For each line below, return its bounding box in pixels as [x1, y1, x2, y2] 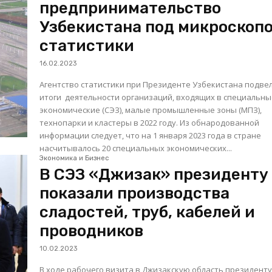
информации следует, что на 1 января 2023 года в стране [39, 130, 262, 141]
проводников [39, 222, 144, 241]
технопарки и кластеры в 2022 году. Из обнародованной [39, 117, 180, 129]
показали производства [39, 184, 230, 203]
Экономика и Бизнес [39, 154, 109, 163]
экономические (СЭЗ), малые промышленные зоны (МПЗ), [39, 104, 262, 116]
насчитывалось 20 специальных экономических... [39, 143, 233, 154]
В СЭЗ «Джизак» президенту [39, 165, 269, 185]
